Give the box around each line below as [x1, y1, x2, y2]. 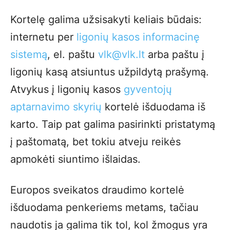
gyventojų [124, 83, 172, 95]
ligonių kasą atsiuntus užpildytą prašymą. [10, 65, 209, 78]
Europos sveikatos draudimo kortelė [10, 183, 184, 196]
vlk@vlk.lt [98, 48, 145, 61]
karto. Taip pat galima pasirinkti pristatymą [10, 118, 215, 130]
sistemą [10, 48, 47, 61]
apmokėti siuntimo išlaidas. [10, 152, 141, 165]
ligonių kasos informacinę [76, 30, 200, 43]
